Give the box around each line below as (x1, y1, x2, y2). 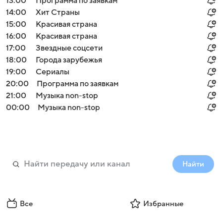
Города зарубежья (36, 55, 102, 64)
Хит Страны (36, 8, 80, 17)
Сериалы (36, 67, 69, 76)
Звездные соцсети (36, 44, 103, 53)
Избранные (143, 200, 183, 208)
